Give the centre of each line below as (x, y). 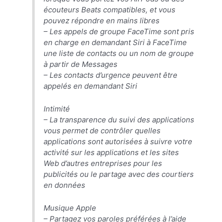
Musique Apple (70, 208)
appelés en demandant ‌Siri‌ (91, 86)
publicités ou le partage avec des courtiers (119, 174)
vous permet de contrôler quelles (102, 130)
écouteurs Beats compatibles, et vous (110, 9)
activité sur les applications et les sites (111, 152)
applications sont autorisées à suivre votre (118, 141)
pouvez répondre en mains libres (102, 20)
